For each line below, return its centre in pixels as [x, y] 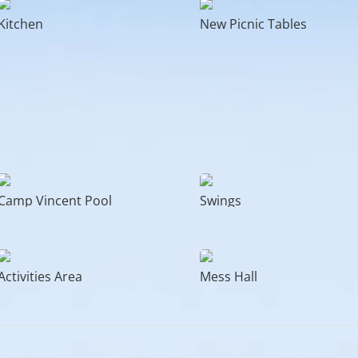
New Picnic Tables [254, 24]
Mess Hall [229, 276]
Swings [221, 201]
